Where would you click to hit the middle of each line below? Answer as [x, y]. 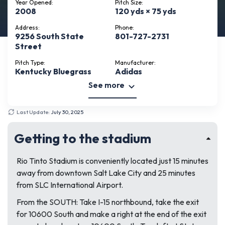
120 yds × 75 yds [146, 11]
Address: [27, 27]
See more [106, 85]
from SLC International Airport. [70, 185]
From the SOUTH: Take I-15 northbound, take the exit [108, 202]
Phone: [125, 27]
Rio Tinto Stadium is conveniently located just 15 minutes [113, 161]
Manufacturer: [135, 63]
